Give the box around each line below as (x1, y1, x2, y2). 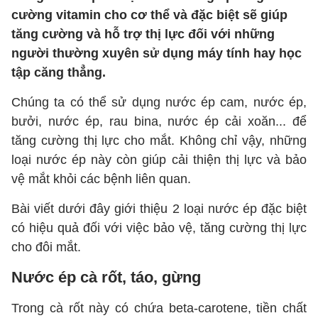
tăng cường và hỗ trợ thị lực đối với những (11, 27, 275, 41)
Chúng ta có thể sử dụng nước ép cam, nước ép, (11, 95, 307, 109)
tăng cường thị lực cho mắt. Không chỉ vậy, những (11, 133, 307, 148)
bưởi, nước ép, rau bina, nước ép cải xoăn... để (11, 114, 307, 128)
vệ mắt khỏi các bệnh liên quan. (11, 172, 191, 186)
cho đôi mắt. (11, 240, 81, 254)
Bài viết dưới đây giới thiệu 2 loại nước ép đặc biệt (11, 202, 307, 216)
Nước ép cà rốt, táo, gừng (11, 268, 201, 286)
